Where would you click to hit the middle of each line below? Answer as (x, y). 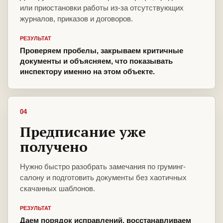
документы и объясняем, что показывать (96, 61)
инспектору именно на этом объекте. (87, 72)
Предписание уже (83, 132)
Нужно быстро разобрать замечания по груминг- (103, 167)
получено (54, 147)
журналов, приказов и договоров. (76, 19)
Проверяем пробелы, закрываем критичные (102, 51)
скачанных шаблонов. (57, 189)
